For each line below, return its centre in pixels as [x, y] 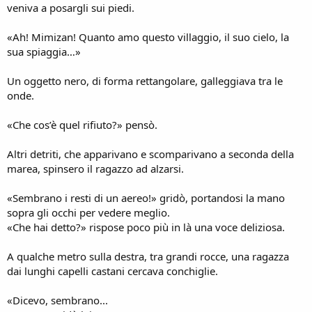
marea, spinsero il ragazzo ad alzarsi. [95, 168]
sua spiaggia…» [44, 51]
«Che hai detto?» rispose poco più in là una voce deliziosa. [146, 227]
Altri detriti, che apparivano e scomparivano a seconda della [150, 154]
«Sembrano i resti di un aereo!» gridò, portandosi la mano [146, 197]
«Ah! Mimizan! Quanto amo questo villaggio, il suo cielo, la [148, 37]
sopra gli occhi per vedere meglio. [88, 212]
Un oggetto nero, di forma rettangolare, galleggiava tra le [145, 80]
